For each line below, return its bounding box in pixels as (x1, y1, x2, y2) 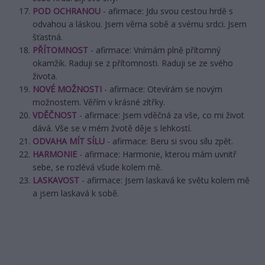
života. (33, 70, 60, 82)
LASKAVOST (33, 174, 79, 186)
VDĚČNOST (33, 109, 77, 121)
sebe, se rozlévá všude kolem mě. (33, 161, 164, 173)
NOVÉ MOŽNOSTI (33, 83, 102, 95)
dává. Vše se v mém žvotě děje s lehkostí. (33, 122, 194, 134)
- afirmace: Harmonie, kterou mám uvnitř (77, 148, 237, 160)
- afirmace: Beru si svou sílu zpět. (105, 135, 235, 147)
